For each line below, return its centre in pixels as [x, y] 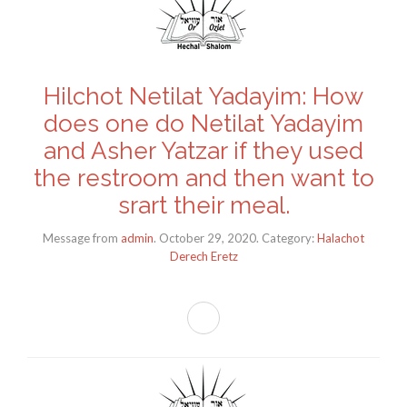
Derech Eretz [203, 256]
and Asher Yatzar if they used [203, 151]
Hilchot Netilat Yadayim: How [203, 97]
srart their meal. [203, 206]
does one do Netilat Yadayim [203, 124]
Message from [80, 238]
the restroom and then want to [203, 179]
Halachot [341, 238]
